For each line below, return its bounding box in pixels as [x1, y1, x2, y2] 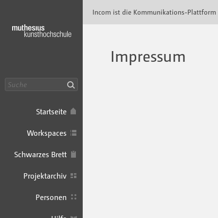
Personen [36, 192, 67, 202]
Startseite [36, 107, 67, 117]
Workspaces [27, 128, 67, 138]
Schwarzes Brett [14, 149, 67, 160]
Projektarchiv [23, 171, 67, 181]
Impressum [110, 46, 186, 65]
